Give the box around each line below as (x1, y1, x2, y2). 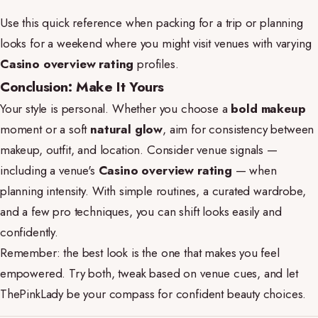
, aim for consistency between (163, 121, 314, 138)
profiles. (133, 55, 179, 72)
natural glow (90, 121, 163, 138)
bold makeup (231, 100, 306, 117)
